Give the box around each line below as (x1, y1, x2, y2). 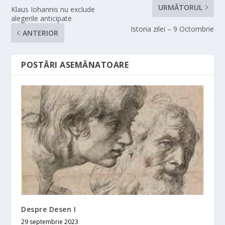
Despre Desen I (21, 204, 76, 214)
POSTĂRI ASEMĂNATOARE (21, 59, 129, 70)
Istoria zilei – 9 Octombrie (130, 24, 214, 34)
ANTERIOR (23, 28, 59, 38)
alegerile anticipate (11, 13, 72, 23)
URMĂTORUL (158, 2, 202, 12)
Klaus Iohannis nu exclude (11, 4, 95, 14)
